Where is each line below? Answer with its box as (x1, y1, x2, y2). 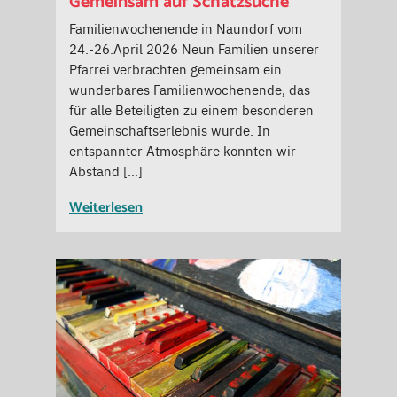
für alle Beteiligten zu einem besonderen (69, 100, 314, 120)
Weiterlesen (69, 196, 143, 221)
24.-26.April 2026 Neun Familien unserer (69, 39, 319, 58)
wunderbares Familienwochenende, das (69, 80, 310, 99)
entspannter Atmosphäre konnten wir (69, 141, 296, 160)
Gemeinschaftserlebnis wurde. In (69, 121, 270, 140)
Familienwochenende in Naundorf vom (69, 19, 302, 38)
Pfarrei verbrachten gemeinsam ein (69, 59, 282, 79)
